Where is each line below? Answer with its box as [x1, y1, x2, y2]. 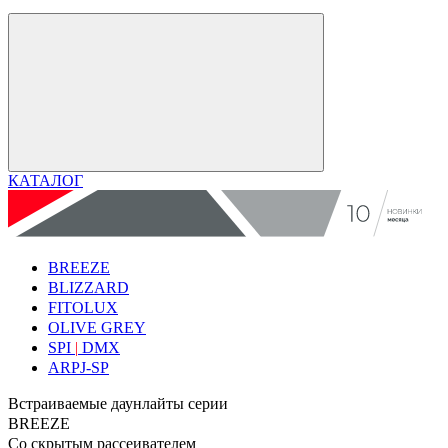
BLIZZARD [48, 278, 129, 296]
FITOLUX [48, 298, 118, 316]
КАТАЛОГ [8, 172, 83, 189]
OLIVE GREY [48, 318, 146, 336]
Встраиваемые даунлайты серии [8, 394, 228, 412]
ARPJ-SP [48, 358, 109, 376]
